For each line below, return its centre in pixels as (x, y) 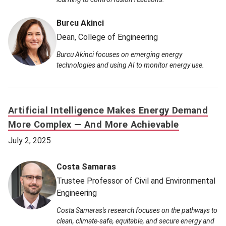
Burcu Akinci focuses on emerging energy (119, 54)
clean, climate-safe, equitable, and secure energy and (135, 221)
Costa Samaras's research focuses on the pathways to (137, 210)
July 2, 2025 (30, 140)
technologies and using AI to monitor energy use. (130, 65)
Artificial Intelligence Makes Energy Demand (108, 110)
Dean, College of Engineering (107, 37)
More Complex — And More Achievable (94, 124)
